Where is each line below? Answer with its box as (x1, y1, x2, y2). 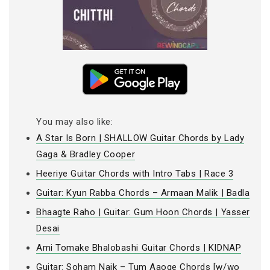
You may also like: (36, 116, 113, 128)
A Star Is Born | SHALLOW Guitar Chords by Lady (36, 133, 245, 144)
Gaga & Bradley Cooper (36, 149, 136, 160)
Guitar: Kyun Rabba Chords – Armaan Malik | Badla (36, 187, 250, 199)
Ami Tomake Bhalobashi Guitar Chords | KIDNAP (36, 242, 242, 254)
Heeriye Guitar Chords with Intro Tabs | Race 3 (36, 168, 234, 180)
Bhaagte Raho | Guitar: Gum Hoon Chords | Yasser (36, 207, 250, 218)
